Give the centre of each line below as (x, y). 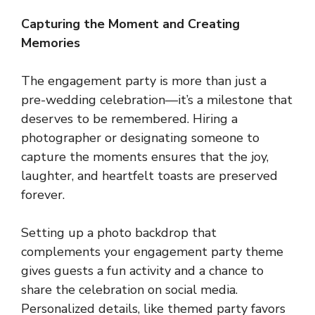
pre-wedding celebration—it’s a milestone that (157, 99)
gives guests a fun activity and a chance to (142, 270)
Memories (51, 43)
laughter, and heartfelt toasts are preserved (149, 175)
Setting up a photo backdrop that (119, 232)
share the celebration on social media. (129, 289)
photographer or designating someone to (140, 137)
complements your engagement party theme (152, 251)
